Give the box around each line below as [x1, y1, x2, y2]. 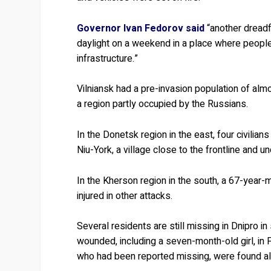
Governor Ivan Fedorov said [77, 21, 205, 36]
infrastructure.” [77, 51, 139, 66]
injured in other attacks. [77, 188, 173, 203]
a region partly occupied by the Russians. [77, 97, 249, 112]
